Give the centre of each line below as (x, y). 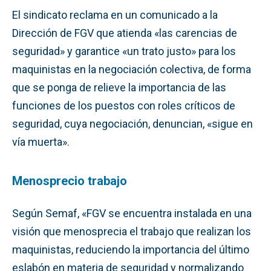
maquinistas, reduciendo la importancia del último (131, 249)
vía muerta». (41, 142)
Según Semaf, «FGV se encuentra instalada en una (132, 213)
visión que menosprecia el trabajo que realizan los (132, 231)
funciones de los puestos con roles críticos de (124, 105)
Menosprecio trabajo (70, 181)
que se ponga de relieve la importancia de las (119, 87)
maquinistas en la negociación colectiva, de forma (132, 69)
